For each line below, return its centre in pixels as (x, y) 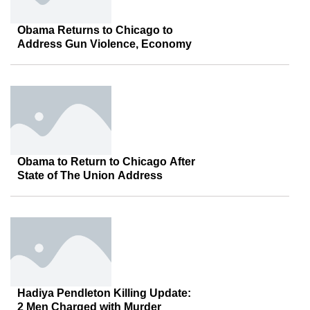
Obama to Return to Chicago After (106, 162)
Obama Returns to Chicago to (95, 30)
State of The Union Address (90, 175)
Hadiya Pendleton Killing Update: (104, 293)
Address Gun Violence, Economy (104, 44)
